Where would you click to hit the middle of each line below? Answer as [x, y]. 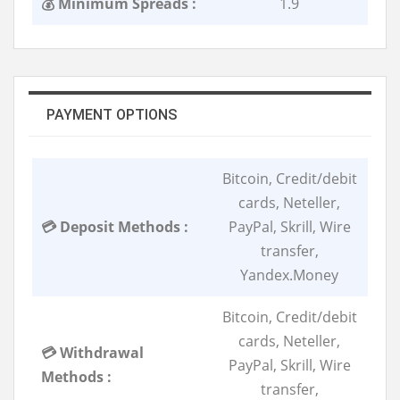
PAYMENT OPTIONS [112, 114]
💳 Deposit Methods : [115, 226]
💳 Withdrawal [92, 352]
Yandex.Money [289, 275]
